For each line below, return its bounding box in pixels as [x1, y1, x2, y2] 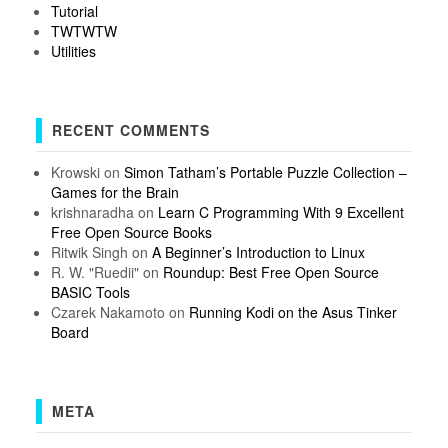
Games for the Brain [50, 181, 179, 202]
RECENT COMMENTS [51, 119, 210, 140]
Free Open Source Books [50, 221, 212, 242]
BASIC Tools [50, 281, 130, 302]
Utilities [50, 41, 96, 62]
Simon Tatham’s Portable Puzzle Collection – [123, 161, 407, 182]
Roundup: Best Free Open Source [162, 261, 379, 282]
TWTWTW [50, 21, 117, 42]
